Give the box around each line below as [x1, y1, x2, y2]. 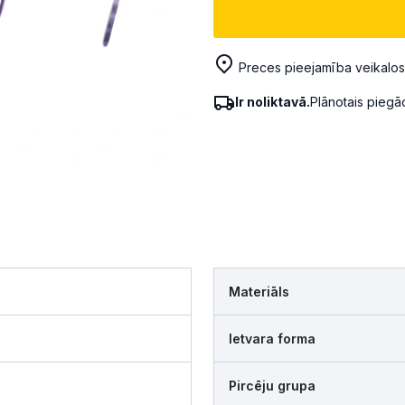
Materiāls [229, 284, 289, 300]
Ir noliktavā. [235, 93, 310, 109]
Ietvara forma [229, 331, 316, 347]
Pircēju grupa [229, 378, 316, 394]
